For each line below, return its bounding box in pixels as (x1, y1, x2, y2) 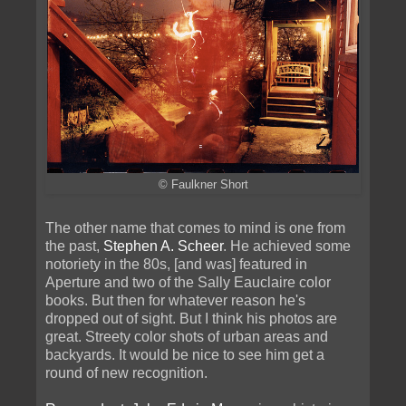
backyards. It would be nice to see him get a (45, 346, 324, 362)
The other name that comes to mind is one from (45, 219, 345, 236)
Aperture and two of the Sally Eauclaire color (45, 274, 331, 290)
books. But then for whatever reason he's (45, 292, 305, 308)
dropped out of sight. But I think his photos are (45, 310, 337, 326)
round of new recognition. (45, 364, 211, 381)
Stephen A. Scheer (103, 237, 223, 254)
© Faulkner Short (158, 178, 248, 191)
